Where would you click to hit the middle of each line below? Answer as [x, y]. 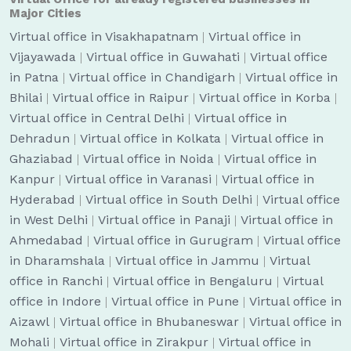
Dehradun [40, 138]
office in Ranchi [56, 281]
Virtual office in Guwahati [163, 57]
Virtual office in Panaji [164, 220]
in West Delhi [49, 220]
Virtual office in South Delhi [169, 199]
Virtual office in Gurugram [173, 240]
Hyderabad [42, 199]
